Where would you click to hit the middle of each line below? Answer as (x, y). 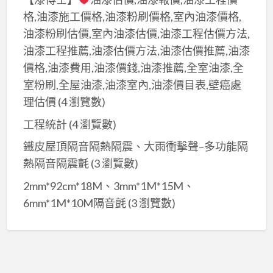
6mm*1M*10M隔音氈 (74, 203)
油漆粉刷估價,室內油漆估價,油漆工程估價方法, (136, 34)
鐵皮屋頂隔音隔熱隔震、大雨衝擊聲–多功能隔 (135, 147)
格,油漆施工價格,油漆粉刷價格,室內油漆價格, (132, 17)
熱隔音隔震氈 (56, 164)
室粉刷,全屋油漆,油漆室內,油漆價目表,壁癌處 (132, 85)
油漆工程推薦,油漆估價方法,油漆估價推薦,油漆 (136, 51)
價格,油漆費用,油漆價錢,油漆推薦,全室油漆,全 (133, 68)
